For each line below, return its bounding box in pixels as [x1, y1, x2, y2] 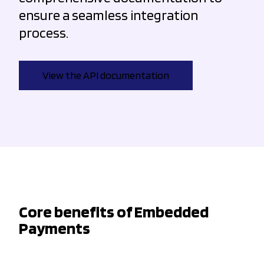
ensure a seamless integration [19, 6, 198, 24]
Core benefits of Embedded [19, 202, 209, 222]
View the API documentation [42, 69, 169, 82]
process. [19, 24, 68, 41]
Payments [19, 218, 90, 239]
